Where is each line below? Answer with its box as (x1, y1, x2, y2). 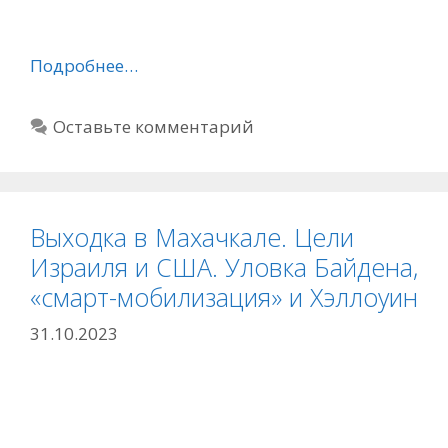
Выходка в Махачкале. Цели (30, 220, 354, 254)
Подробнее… (30, 54, 138, 77)
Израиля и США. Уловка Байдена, (30, 250, 418, 284)
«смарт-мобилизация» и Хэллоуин (30, 280, 418, 314)
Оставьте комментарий (53, 115, 255, 138)
